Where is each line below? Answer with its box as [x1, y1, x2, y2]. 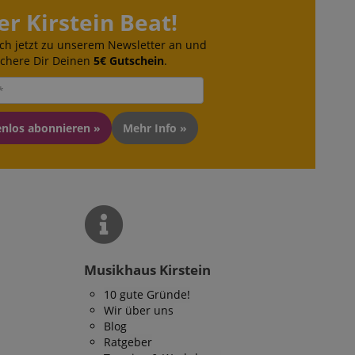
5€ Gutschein [93, 53, 164, 68]
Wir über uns [104, 303, 174, 318]
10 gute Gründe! [104, 287, 190, 302]
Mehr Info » [123, 120, 187, 136]
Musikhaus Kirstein [84, 261, 211, 279]
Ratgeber [104, 334, 152, 349]
